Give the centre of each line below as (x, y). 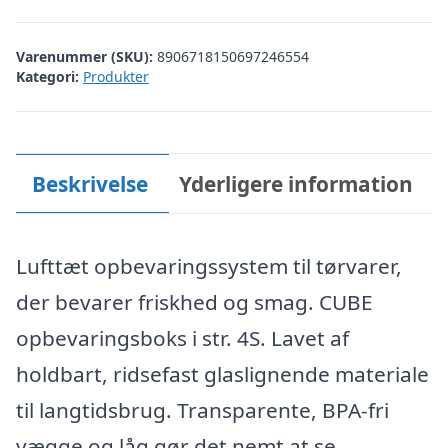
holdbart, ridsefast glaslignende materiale (222, 373)
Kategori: (47, 76)
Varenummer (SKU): (86, 56)
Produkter (116, 76)
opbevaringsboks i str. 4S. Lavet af (182, 337)
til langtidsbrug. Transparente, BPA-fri (202, 409)
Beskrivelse (89, 183)
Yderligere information (296, 183)
